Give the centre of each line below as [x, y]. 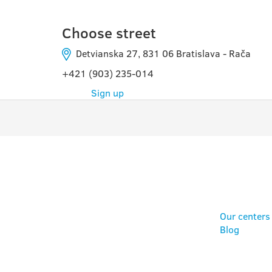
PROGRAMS [120, 161]
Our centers [245, 216]
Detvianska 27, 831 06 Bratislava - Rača [161, 53]
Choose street [109, 33]
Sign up [107, 93]
